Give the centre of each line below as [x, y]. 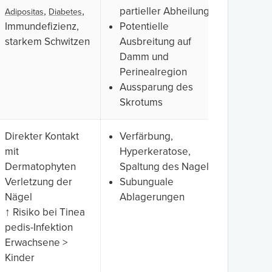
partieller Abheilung [165, 11]
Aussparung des [156, 87]
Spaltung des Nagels [167, 166]
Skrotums [141, 102]
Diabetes [65, 12]
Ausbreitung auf [155, 41]
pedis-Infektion [39, 227]
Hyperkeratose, [155, 151]
